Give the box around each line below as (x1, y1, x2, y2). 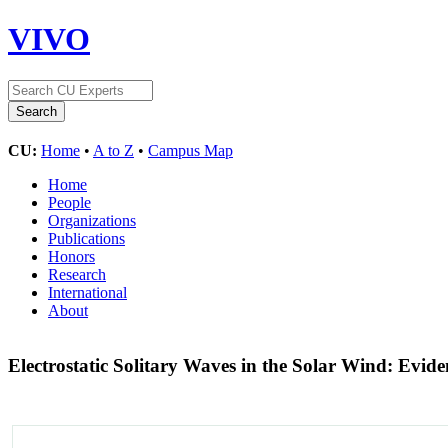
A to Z (93, 141, 134, 159)
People (48, 193, 91, 211)
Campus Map (148, 141, 233, 159)
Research (48, 265, 106, 283)
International (48, 283, 127, 301)
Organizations (48, 211, 136, 229)
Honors (48, 247, 95, 265)
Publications (48, 229, 125, 247)
